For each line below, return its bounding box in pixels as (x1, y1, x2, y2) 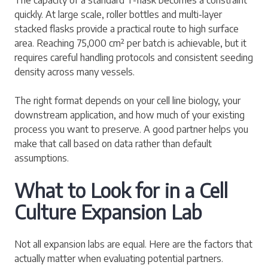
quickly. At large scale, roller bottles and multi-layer (14, 8, 222, 20)
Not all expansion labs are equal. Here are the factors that (14, 237, 252, 250)
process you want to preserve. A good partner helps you (14, 123, 248, 135)
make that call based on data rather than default (14, 137, 212, 150)
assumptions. (14, 151, 69, 164)
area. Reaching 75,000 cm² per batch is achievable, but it (14, 36, 246, 49)
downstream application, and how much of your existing (14, 108, 245, 121)
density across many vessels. (14, 65, 135, 78)
